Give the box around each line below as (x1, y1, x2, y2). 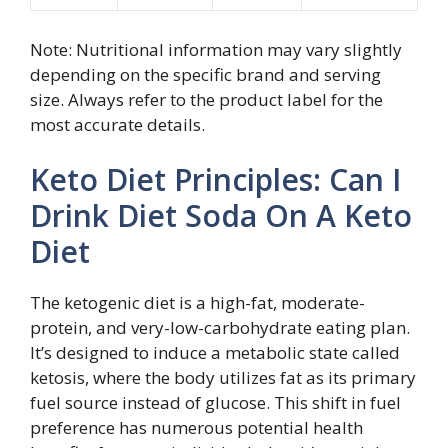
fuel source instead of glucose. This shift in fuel (30, 391, 401, 414)
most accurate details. (30, 112, 205, 136)
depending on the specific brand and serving (30, 62, 381, 86)
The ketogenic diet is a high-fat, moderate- (30, 291, 365, 314)
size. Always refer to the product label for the (30, 87, 383, 111)
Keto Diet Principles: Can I (30, 159, 401, 200)
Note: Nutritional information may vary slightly (30, 37, 402, 61)
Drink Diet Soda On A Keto (30, 195, 412, 236)
